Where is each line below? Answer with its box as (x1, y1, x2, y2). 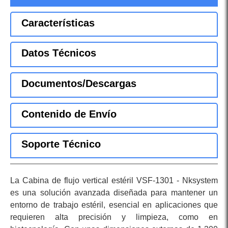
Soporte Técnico (21, 138, 101, 150)
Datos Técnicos (21, 47, 96, 59)
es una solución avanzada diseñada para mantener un (10, 188, 218, 197)
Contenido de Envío (21, 108, 117, 120)
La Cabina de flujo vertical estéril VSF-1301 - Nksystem (10, 176, 218, 185)
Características (21, 17, 95, 28)
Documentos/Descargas (21, 78, 136, 90)
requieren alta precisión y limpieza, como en (10, 213, 218, 222)
